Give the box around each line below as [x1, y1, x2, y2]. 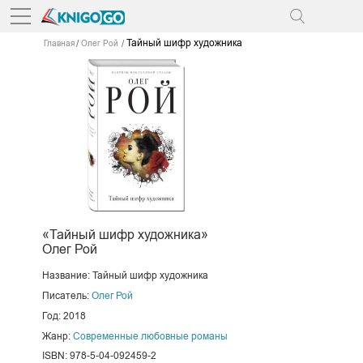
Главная [43, 39, 75, 49]
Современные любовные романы [72, 330, 228, 342]
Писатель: [41, 289, 92, 301]
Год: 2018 [41, 310, 86, 322]
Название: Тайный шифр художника [41, 269, 208, 281]
